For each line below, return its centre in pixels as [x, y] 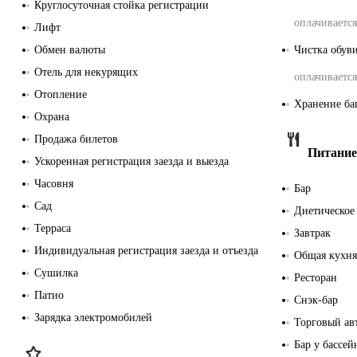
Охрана [52, 116]
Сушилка [56, 273]
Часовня [54, 183]
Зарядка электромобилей [93, 317]
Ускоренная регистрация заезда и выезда [131, 161]
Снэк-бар [316, 300]
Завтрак [312, 233]
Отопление [61, 94]
